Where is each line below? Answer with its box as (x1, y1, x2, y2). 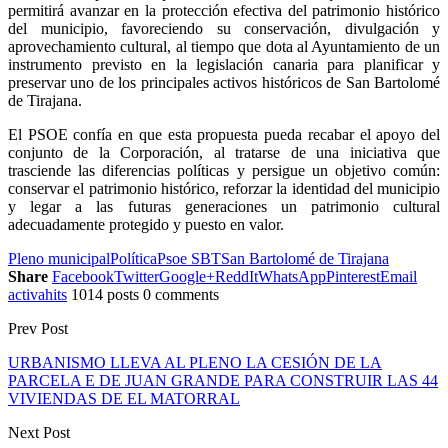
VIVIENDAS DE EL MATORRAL (8, 389, 240, 407)
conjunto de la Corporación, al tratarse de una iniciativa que (8, 143, 440, 161)
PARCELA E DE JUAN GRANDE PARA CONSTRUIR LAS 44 (8, 371, 438, 389)
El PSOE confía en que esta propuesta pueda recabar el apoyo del (8, 125, 440, 143)
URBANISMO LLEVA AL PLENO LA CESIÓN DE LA (8, 353, 382, 371)
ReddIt (215, 267, 258, 285)
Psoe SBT (157, 249, 221, 267)
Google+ (159, 267, 215, 285)
